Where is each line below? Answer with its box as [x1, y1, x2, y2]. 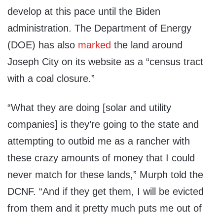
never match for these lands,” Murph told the [7, 169, 203, 181]
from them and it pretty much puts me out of [7, 203, 202, 214]
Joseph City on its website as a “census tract [7, 56, 203, 68]
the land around [111, 39, 183, 51]
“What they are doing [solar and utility [7, 102, 171, 113]
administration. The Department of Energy [7, 23, 191, 34]
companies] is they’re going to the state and [7, 119, 199, 130]
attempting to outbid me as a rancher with [7, 136, 190, 147]
